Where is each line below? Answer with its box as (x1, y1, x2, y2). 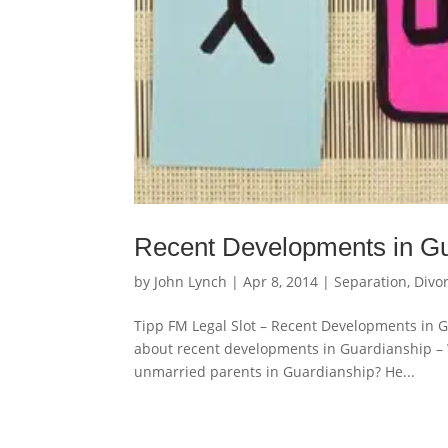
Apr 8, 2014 (243, 272, 319, 292)
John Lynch (154, 272, 228, 292)
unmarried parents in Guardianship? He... (134, 362, 416, 382)
